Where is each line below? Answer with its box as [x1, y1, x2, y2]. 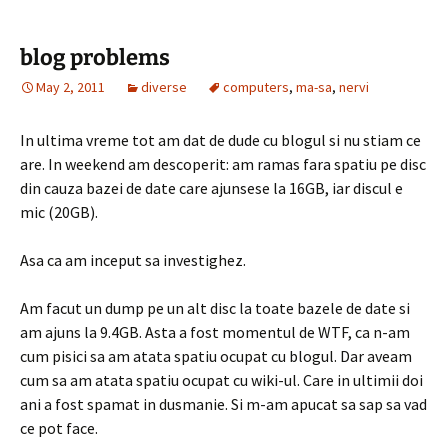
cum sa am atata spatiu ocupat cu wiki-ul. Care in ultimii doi [20, 370, 423, 390]
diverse [141, 78, 187, 96]
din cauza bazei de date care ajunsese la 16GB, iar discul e [20, 178, 403, 198]
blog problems [20, 44, 170, 71]
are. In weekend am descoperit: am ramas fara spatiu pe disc [20, 154, 426, 174]
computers [223, 78, 289, 96]
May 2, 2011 [36, 78, 105, 96]
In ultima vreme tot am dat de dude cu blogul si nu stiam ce [20, 130, 421, 150]
